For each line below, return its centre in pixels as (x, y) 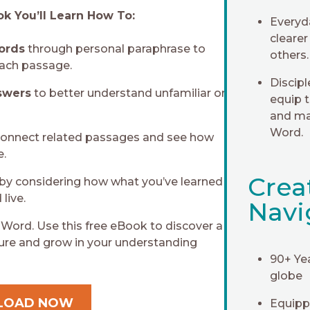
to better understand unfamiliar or (129, 93)
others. (289, 55)
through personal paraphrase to (116, 49)
